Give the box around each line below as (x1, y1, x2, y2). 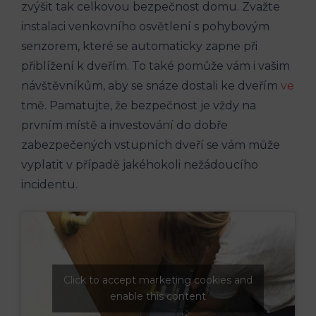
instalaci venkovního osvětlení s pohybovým (21, 20, 269, 33)
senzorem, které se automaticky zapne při (21, 39, 257, 53)
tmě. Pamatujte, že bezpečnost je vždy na (21, 99, 256, 112)
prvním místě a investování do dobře (21, 119, 228, 132)
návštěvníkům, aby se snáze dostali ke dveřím (21, 79, 281, 92)
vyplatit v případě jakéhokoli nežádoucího (21, 158, 258, 171)
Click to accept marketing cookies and (63, 274, 253, 287)
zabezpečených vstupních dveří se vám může (21, 138, 280, 152)
